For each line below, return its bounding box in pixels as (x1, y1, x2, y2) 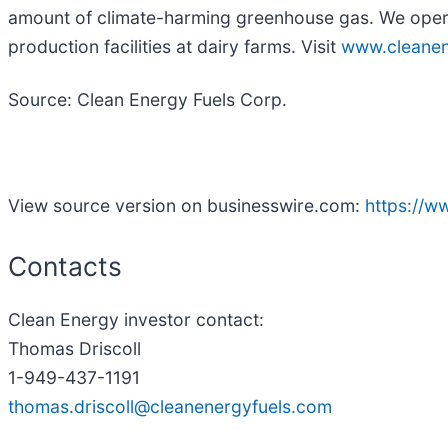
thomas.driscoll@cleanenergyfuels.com (8, 396, 332, 418)
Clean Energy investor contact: (8, 309, 264, 331)
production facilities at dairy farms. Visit (8, 35, 341, 57)
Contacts (8, 249, 122, 282)
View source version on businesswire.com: (8, 194, 365, 216)
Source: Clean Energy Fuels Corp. (8, 88, 287, 110)
